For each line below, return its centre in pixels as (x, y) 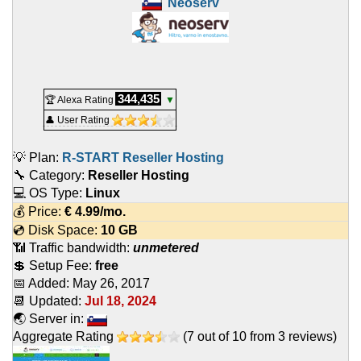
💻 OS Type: (49, 193)
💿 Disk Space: (57, 230)
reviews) (311, 337)
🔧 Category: (50, 176)
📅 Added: (43, 284)
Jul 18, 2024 (120, 301)
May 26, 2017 (111, 284)
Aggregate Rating (65, 337)
